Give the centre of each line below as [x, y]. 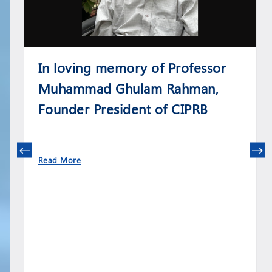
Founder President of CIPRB [123, 108]
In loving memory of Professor [132, 67]
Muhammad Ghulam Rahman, [128, 88]
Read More [59, 160]
